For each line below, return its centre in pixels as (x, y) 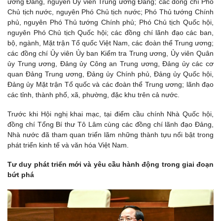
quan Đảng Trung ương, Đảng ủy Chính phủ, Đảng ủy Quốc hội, (110, 74)
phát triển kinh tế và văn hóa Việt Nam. (68, 145)
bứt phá (21, 175)
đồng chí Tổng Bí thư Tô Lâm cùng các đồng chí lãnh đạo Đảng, (110, 125)
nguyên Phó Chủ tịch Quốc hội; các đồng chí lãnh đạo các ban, (110, 32)
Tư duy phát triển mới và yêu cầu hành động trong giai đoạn (110, 165)
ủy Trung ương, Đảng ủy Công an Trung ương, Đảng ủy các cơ (110, 63)
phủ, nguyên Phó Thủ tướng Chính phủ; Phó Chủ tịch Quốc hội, (110, 22)
